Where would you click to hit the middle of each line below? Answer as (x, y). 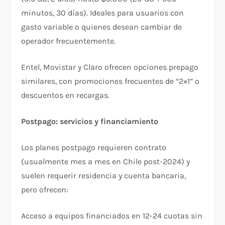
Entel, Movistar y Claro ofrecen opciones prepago (110, 67)
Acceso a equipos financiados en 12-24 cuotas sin (112, 215)
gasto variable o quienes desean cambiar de (102, 27)
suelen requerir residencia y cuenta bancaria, (104, 175)
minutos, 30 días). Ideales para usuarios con (103, 13)
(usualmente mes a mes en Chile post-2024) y (106, 161)
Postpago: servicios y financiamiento (90, 121)
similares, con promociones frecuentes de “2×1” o (110, 81)
